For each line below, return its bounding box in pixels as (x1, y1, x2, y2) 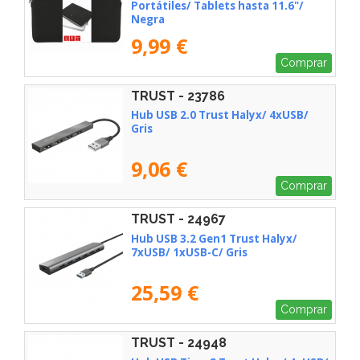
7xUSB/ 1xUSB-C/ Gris (131, 245, 247, 260)
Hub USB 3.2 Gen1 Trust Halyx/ (131, 231, 297, 247)
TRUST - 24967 (131, 211, 226, 227)
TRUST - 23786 (131, 88, 225, 104)
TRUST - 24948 (131, 334, 227, 350)
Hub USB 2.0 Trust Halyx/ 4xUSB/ (131, 108, 309, 123)
